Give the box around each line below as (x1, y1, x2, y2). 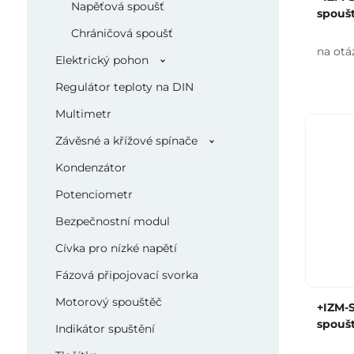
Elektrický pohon (55, 53, 149, 67)
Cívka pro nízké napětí (55, 241, 177, 255)
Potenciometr (55, 187, 133, 201)
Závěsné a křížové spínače (55, 134, 198, 148)
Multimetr (55, 107, 111, 121)
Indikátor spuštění (55, 322, 155, 336)
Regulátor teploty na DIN (55, 80, 194, 94)
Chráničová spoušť (70, 26, 173, 40)
